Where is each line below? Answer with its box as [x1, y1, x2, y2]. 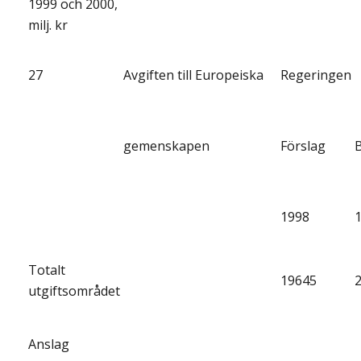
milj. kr [28, 15, 68, 34]
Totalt [28, 260, 65, 279]
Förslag [280, 136, 326, 155]
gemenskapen [123, 136, 210, 155]
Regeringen [280, 65, 351, 84]
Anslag [28, 334, 69, 353]
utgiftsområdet [28, 281, 120, 300]
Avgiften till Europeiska [123, 65, 263, 84]
